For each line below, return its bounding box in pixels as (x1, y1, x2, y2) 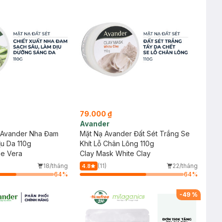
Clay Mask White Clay (79, 149, 151, 158)
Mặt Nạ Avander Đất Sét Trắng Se (79, 129, 190, 138)
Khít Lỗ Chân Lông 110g (79, 139, 154, 148)
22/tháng (172, 162, 198, 169)
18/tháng (43, 162, 68, 169)
